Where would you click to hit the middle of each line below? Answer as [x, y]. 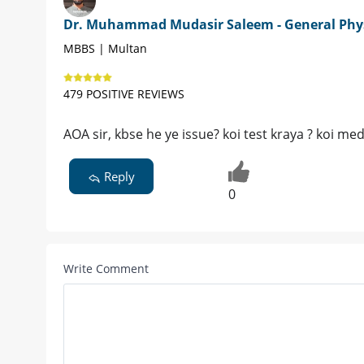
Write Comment [106, 268]
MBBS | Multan [105, 48]
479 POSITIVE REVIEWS [124, 93]
